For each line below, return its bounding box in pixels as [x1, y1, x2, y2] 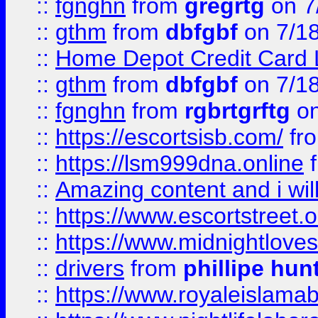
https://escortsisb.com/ [55, 124, 283, 150]
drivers [55, 256, 124, 281]
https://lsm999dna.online [55, 150, 304, 176]
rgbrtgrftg [185, 98, 290, 124]
